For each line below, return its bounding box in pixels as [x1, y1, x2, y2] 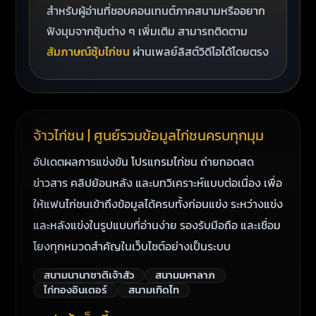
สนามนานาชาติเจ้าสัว [44, 267, 134, 283]
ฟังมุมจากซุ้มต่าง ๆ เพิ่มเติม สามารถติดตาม [47, 23, 248, 39]
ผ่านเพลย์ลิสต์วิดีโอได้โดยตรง [130, 43, 269, 60]
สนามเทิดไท [128, 282, 179, 298]
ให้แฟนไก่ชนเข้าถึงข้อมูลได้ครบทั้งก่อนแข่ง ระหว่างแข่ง [33, 195, 283, 212]
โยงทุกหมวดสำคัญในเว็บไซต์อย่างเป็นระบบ [33, 238, 231, 255]
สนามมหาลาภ [155, 267, 215, 283]
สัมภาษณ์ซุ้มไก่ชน [47, 43, 130, 60]
